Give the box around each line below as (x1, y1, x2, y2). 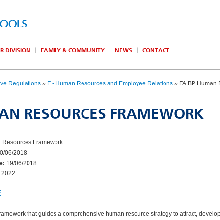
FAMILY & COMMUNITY (41, 47, 105, 54)
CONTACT (142, 47, 169, 54)
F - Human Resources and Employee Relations (47, 80, 173, 87)
